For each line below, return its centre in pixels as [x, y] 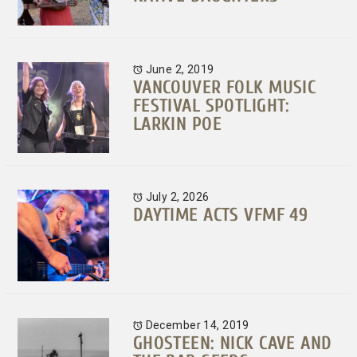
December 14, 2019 [196, 325]
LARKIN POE [177, 124]
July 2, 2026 [176, 197]
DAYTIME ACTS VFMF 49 [220, 215]
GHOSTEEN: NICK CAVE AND [232, 343]
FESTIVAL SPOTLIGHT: [211, 105]
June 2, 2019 [178, 70]
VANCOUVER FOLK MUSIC [224, 87]
